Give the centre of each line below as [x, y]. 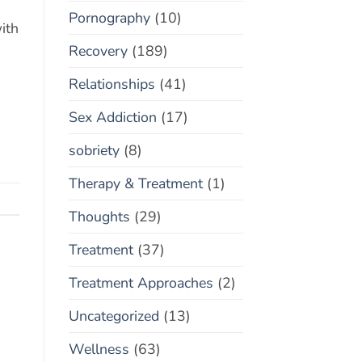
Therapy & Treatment [135, 183]
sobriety [94, 150]
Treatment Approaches [141, 282]
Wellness [99, 349]
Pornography [109, 17]
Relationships [112, 84]
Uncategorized [114, 316]
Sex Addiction [112, 117]
